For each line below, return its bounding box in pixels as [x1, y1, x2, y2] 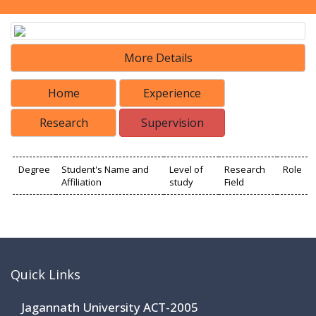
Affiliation [61, 176, 102, 189]
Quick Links [11, 266, 80, 284]
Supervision [140, 115, 204, 131]
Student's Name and [61, 163, 149, 176]
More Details [123, 50, 193, 66]
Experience [143, 85, 201, 102]
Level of [169, 163, 203, 176]
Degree [18, 163, 50, 176]
